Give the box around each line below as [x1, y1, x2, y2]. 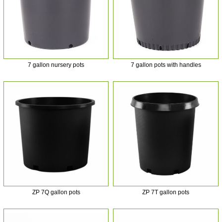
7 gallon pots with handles [130, 61, 201, 68]
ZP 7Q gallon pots [32, 189, 80, 196]
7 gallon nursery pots [28, 61, 85, 68]
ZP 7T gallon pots [142, 189, 190, 196]
